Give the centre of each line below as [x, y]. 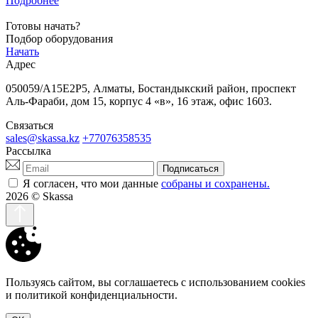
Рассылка [28, 150]
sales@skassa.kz [43, 138]
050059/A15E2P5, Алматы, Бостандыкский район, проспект [151, 88]
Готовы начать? [43, 26]
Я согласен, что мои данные [92, 183]
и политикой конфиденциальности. [92, 295]
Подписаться [191, 168]
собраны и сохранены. [215, 183]
